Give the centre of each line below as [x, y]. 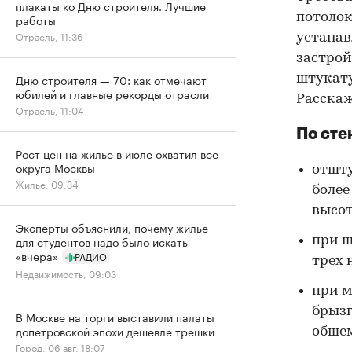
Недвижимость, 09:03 [66, 273]
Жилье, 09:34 [47, 183]
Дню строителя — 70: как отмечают [111, 79]
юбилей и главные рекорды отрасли [112, 93]
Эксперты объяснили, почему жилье [112, 227]
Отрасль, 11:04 [50, 110]
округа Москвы [55, 167]
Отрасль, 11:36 [49, 36]
